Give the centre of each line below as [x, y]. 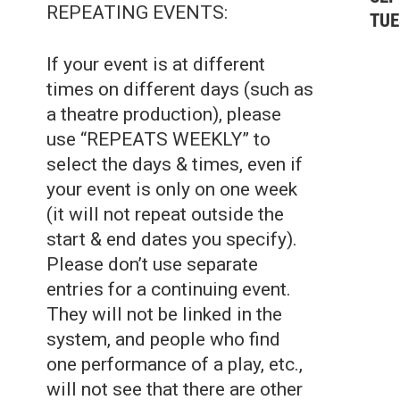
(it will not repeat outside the [165, 214]
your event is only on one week [172, 189]
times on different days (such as [180, 89]
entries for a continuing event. [169, 289]
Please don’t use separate [152, 264]
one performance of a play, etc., [175, 364]
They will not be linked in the [164, 314]
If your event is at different [156, 64]
